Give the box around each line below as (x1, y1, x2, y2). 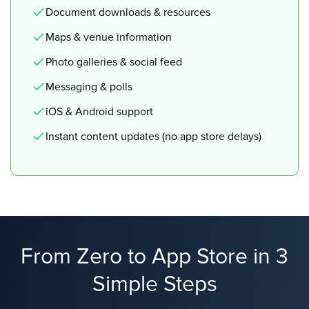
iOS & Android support (46, 105, 153, 119)
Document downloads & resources (46, 6, 210, 19)
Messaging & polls (46, 80, 132, 94)
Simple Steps (92, 271, 217, 298)
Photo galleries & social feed (46, 55, 182, 69)
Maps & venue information (46, 30, 172, 44)
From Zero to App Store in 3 (21, 243, 288, 270)
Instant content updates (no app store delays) (46, 130, 261, 143)
